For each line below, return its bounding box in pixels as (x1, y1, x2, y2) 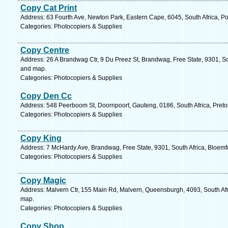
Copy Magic (20, 176, 66, 185)
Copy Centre (20, 46, 69, 54)
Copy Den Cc (20, 92, 72, 100)
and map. (20, 65, 46, 72)
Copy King (20, 134, 62, 142)
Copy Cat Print (20, 4, 77, 12)
